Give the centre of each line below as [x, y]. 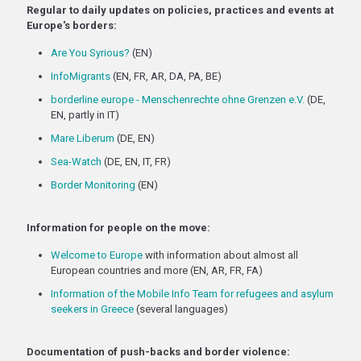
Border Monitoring [93, 185]
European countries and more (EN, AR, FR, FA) [157, 270]
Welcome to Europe [97, 255]
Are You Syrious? [90, 53]
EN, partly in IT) [85, 115]
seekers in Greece [92, 309]
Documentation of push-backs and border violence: [158, 352]
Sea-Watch [76, 162]
